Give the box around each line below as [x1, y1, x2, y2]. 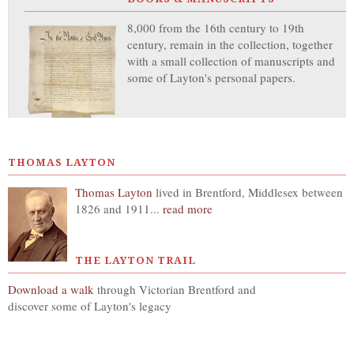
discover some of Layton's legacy [8, 298, 171, 314]
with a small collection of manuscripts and [127, 53, 335, 69]
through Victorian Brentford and [97, 281, 256, 297]
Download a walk [8, 281, 97, 297]
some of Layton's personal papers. [127, 70, 296, 85]
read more [163, 200, 213, 217]
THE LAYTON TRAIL [75, 254, 196, 266]
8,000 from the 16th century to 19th [127, 20, 304, 36]
